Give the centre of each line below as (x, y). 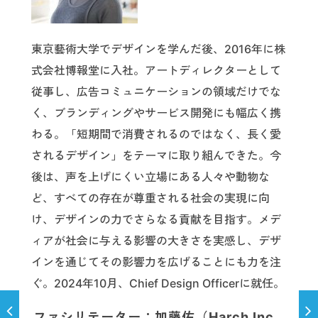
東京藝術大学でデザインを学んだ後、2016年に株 (158, 49)
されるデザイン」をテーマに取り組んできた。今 (156, 156)
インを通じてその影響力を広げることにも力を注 (156, 262)
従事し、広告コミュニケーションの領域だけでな (156, 92)
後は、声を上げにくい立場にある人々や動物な (150, 177)
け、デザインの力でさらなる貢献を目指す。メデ (156, 220)
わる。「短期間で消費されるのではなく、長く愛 (156, 135)
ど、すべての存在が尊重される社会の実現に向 (150, 198)
